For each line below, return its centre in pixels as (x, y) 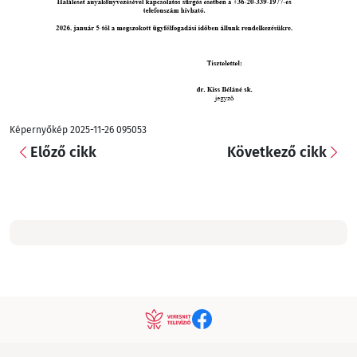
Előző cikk (63, 152)
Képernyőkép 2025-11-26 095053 (78, 129)
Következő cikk (277, 152)
